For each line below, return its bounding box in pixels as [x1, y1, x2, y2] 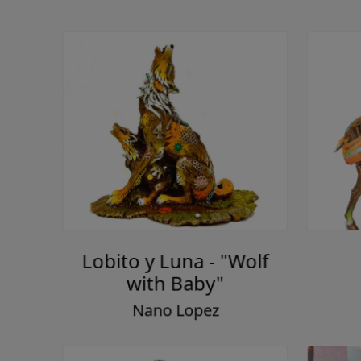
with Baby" [122, 259, 221, 286]
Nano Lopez [127, 288, 216, 311]
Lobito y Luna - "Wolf [77, 236, 266, 263]
